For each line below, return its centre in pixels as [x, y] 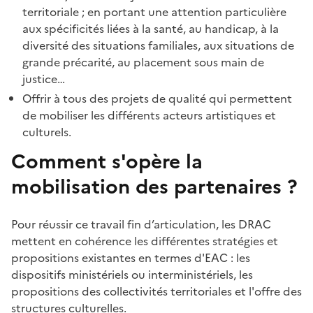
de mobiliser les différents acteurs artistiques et [149, 115]
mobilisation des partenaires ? [154, 186]
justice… [44, 79]
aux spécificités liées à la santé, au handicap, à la [151, 28]
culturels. [47, 132]
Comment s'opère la [107, 161]
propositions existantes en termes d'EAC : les [131, 257]
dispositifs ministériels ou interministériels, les [132, 274]
